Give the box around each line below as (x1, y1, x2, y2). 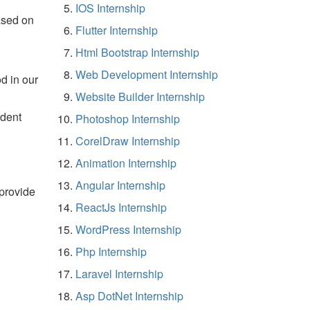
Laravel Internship (75, 265, 163, 282)
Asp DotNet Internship (75, 287, 183, 304)
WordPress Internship (75, 221, 181, 237)
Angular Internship (75, 176, 165, 193)
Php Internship (75, 243, 147, 259)
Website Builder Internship (75, 88, 205, 104)
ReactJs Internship (75, 199, 167, 215)
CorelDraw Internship (75, 132, 180, 149)
